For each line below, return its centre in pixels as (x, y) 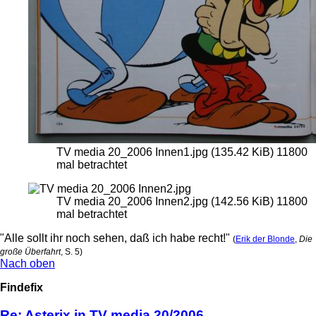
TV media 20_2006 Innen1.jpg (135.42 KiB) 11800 (182, 152)
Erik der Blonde (265, 239)
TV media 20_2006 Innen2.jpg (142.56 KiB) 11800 (182, 202)
